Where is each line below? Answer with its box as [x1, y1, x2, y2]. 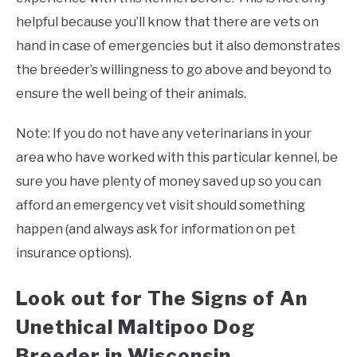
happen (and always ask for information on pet [16, 222, 296, 237]
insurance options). [16, 245, 131, 261]
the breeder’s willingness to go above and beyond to [16, 62, 331, 78]
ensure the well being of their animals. [16, 86, 246, 102]
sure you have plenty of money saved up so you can [16, 174, 321, 190]
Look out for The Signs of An [16, 287, 308, 311]
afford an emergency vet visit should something [16, 198, 305, 214]
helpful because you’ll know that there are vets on [16, 14, 319, 30]
